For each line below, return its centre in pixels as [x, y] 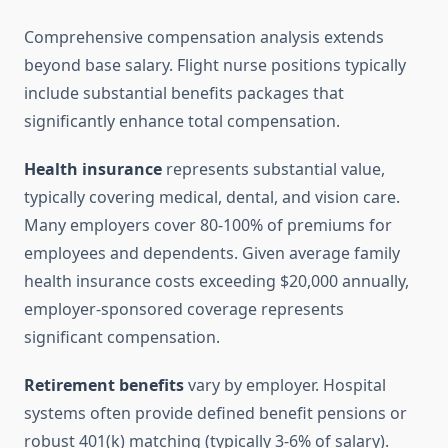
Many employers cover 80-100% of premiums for [208, 225]
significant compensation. [122, 337]
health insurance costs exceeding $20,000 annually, [216, 281]
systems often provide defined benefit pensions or [215, 413]
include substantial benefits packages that [184, 93]
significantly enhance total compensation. [182, 121]
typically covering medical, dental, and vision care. [212, 197]
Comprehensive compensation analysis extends [204, 37]
